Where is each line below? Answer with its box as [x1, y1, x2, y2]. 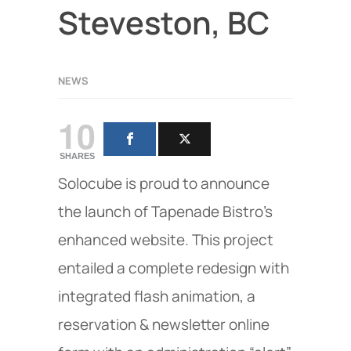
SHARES [59, 151, 95, 161]
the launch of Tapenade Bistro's [58, 201, 273, 223]
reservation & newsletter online [58, 314, 270, 335]
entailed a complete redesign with [58, 258, 289, 279]
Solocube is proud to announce [58, 173, 270, 194]
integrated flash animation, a [58, 286, 255, 307]
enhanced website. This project [58, 230, 273, 251]
